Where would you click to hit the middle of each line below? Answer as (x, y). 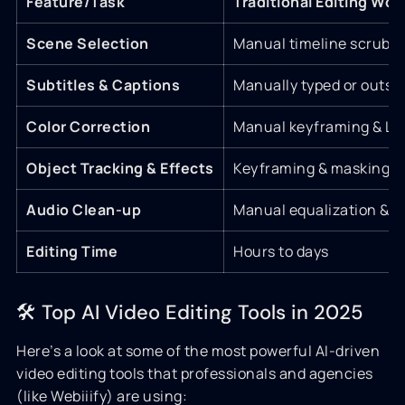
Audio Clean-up (84, 210)
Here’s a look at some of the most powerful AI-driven (198, 351)
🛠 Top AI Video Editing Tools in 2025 (190, 312)
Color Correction (88, 127)
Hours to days (281, 251)
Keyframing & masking (311, 168)
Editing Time (72, 251)
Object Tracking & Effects (120, 168)
